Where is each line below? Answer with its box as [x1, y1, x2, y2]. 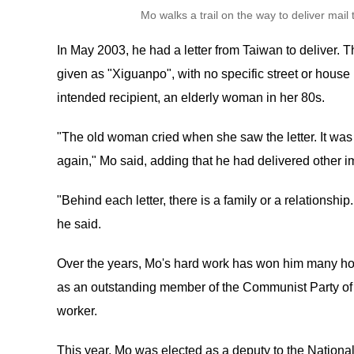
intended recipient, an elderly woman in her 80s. [57, 91, 325, 104]
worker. [57, 304, 97, 318]
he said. [57, 217, 101, 231]
